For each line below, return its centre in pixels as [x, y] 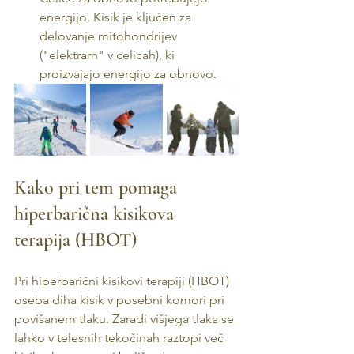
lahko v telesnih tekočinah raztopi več [121, 338]
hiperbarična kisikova [96, 214]
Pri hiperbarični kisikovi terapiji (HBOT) [123, 281]
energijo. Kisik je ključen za [117, 17]
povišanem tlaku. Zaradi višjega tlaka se [126, 319]
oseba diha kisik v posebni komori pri [121, 300]
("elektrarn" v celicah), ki [109, 55]
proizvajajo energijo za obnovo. [128, 74]
